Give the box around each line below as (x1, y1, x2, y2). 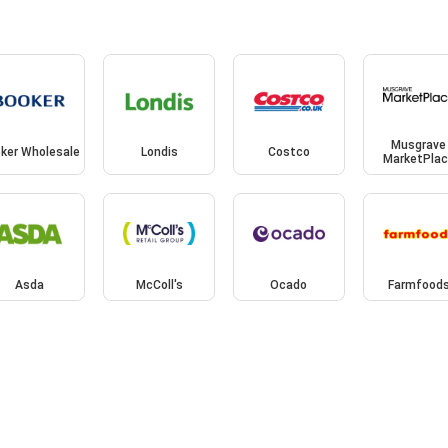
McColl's (135, 277, 183, 292)
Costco (267, 145, 310, 160)
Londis (140, 145, 178, 160)
